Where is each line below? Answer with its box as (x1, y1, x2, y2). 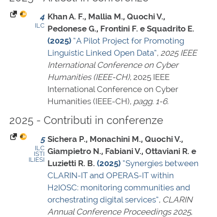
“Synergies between (123, 158, 199, 169)
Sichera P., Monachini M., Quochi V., (47, 134, 183, 144)
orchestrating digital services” (47, 195, 159, 205)
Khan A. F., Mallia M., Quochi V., (47, 12, 165, 22)
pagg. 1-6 (133, 96, 167, 107)
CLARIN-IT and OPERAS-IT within (47, 170, 174, 181)
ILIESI (29, 156, 45, 164)
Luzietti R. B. (47, 158, 95, 169)
